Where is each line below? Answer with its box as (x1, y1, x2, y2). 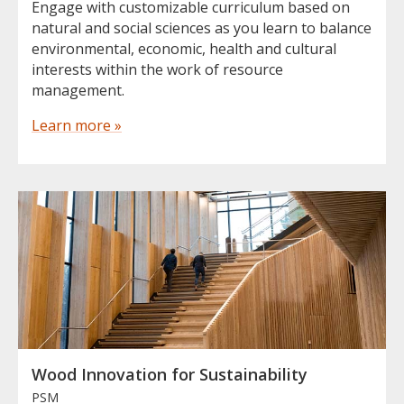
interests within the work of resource (32, 59, 283, 79)
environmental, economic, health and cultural (32, 38, 336, 59)
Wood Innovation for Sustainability (32, 363, 308, 386)
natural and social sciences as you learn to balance (32, 17, 372, 38)
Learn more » (32, 115, 122, 135)
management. (32, 79, 124, 100)
